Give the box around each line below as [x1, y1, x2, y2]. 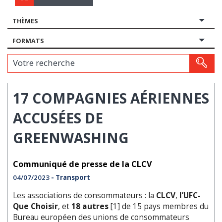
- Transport [51, 172, 90, 182]
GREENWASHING [13, 128, 129, 147]
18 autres [71, 201, 111, 212]
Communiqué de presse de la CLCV [13, 158, 152, 169]
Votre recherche [8, 54, 38, 63]
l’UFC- [179, 190, 201, 201]
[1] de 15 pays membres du [111, 201, 209, 212]
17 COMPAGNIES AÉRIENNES [13, 88, 209, 108]
